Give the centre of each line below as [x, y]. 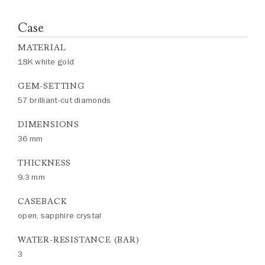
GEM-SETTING [51, 86]
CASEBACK [42, 201]
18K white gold [46, 62]
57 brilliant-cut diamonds [64, 100]
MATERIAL [42, 48]
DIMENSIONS [49, 125]
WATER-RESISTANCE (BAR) [79, 240]
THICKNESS [45, 163]
